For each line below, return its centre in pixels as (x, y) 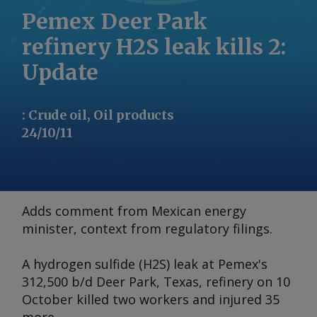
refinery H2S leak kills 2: (154, 47)
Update (60, 72)
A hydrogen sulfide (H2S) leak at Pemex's (145, 264)
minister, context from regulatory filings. (147, 229)
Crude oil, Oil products (101, 115)
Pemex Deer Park (115, 21)
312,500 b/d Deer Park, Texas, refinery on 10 (156, 282)
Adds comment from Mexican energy (134, 211)
